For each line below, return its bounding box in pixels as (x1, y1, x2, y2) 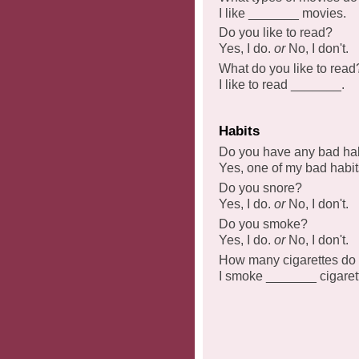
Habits (219, 123, 260, 139)
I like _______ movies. (219, 6, 346, 20)
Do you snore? (219, 181, 302, 196)
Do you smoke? (219, 217, 308, 232)
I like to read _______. (219, 78, 345, 92)
